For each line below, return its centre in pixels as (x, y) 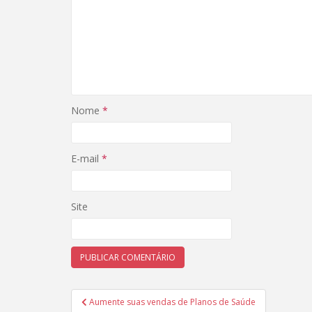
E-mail (86, 158)
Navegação (116, 297)
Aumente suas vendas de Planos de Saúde (172, 302)
